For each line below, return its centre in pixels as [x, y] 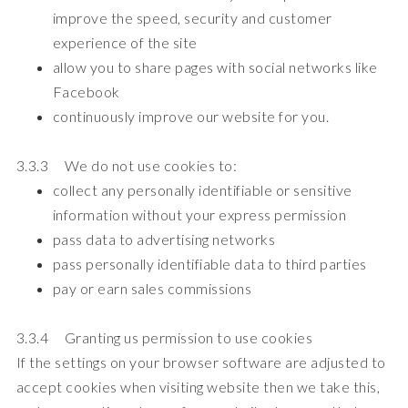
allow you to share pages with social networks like [215, 66]
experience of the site [125, 42]
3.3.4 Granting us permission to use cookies [164, 337]
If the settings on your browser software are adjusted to [201, 362]
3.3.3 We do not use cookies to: [126, 165]
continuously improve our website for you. [190, 116]
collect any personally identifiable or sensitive [202, 189]
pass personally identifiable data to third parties [209, 263]
